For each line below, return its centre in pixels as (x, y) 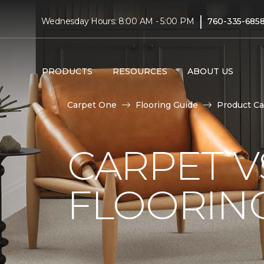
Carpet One (92, 105)
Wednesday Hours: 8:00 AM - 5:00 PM (118, 21)
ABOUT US (210, 71)
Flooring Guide (167, 105)
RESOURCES (140, 71)
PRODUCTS (67, 71)
